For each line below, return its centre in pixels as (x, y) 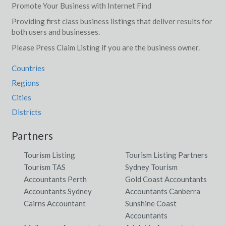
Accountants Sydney (58, 191)
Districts (26, 112)
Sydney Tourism (151, 167)
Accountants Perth (55, 179)
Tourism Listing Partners (166, 155)
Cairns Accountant (54, 203)
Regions (25, 82)
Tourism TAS (44, 167)
